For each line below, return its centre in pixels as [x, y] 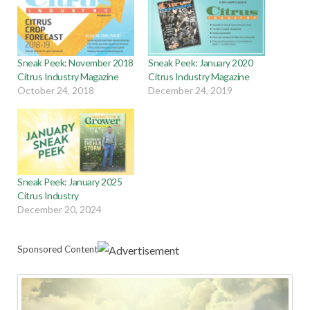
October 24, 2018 [56, 90]
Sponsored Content [57, 249]
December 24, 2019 [190, 90]
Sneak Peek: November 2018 [75, 62]
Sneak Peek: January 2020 [201, 62]
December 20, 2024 [60, 210]
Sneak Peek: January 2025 [70, 182]
